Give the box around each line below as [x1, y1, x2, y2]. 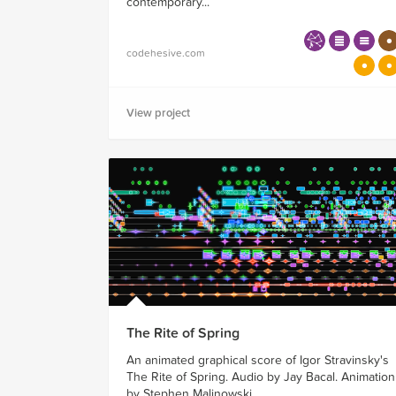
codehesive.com [126, 47, 205, 60]
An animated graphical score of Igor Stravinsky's [126, 353, 389, 369]
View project [126, 106, 190, 121]
